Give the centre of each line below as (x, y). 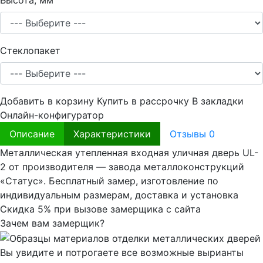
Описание (32, 134)
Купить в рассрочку (143, 101)
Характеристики (112, 134)
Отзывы (189, 134)
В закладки (218, 101)
